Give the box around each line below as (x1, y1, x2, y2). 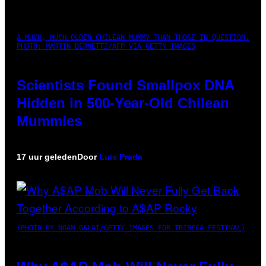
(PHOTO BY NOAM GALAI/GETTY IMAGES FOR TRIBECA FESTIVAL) (17, 223, 245, 232)
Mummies (17, 112, 82, 129)
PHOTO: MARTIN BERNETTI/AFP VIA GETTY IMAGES (17, 42, 195, 50)
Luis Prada (99, 151, 142, 161)
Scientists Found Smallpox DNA (17, 77, 234, 93)
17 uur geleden (17, 151, 77, 161)
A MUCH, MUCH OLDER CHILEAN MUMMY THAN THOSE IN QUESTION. (17, 33, 249, 42)
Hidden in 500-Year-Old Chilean (17, 94, 229, 111)
